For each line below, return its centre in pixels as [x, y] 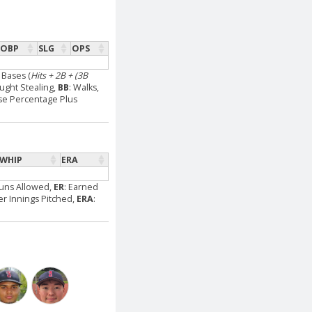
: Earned [81, 187]
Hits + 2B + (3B [59, 75]
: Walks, [84, 87]
